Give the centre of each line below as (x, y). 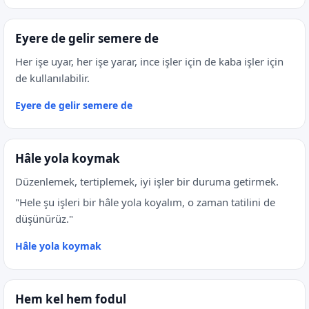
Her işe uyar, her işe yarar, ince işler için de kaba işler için (149, 61)
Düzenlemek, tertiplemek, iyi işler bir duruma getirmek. (147, 181)
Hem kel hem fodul (71, 299)
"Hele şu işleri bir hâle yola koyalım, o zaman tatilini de (145, 202)
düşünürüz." (44, 219)
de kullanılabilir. (52, 78)
